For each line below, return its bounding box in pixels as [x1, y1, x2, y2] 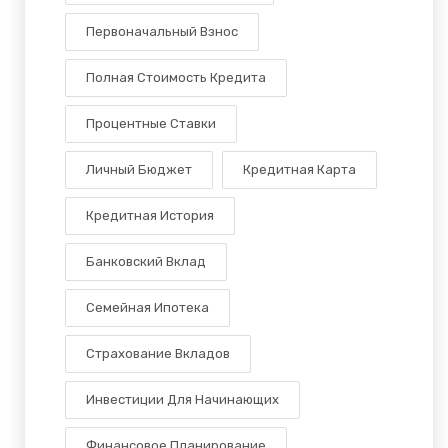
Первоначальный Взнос [86, 24, 238, 40]
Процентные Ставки [86, 116, 216, 132]
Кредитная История [86, 208, 214, 224]
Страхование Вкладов [86, 346, 230, 362]
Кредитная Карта [243, 162, 356, 178]
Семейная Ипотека [86, 300, 209, 316]
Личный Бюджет [86, 162, 192, 178]
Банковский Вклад [86, 254, 206, 270]
